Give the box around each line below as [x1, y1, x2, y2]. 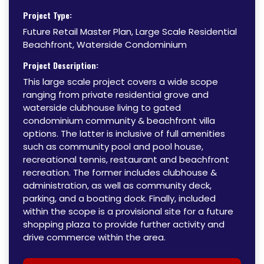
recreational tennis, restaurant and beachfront [23, 153, 229, 166]
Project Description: [23, 58, 98, 71]
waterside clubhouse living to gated [23, 101, 181, 114]
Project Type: [23, 8, 72, 21]
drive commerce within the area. [23, 230, 166, 243]
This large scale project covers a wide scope [23, 75, 218, 88]
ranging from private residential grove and [23, 88, 209, 101]
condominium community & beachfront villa [23, 114, 215, 127]
